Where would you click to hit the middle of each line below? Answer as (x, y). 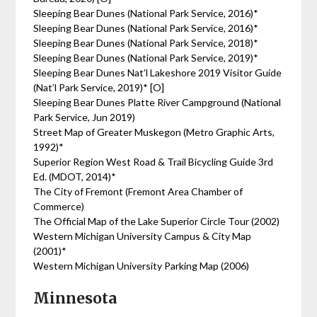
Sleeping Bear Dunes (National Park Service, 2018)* (146, 43)
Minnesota (75, 298)
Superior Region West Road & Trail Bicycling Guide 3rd (154, 162)
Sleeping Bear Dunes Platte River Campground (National (157, 102)
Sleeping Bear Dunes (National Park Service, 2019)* (146, 58)
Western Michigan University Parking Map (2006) (142, 266)
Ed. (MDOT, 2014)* (75, 177)
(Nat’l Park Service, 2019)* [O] (100, 87)
